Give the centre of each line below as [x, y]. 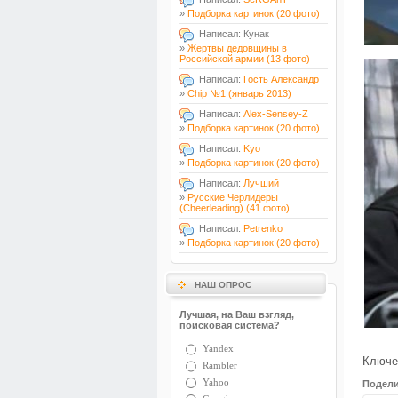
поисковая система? [230, 325]
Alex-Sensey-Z [276, 114]
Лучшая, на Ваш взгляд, [237, 314]
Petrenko [263, 228]
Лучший [261, 183]
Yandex [219, 348]
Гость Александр [281, 79]
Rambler [220, 365]
